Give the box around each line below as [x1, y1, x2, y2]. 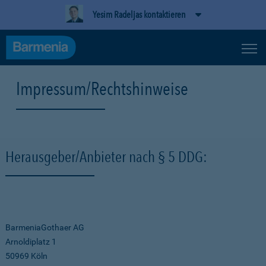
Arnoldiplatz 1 [5, 237, 56, 246]
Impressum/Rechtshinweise [16, 78, 188, 99]
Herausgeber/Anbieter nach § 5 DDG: [5, 147, 207, 166]
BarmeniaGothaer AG [5, 223, 84, 232]
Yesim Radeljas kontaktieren [92, 9, 186, 20]
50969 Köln [5, 251, 47, 261]
